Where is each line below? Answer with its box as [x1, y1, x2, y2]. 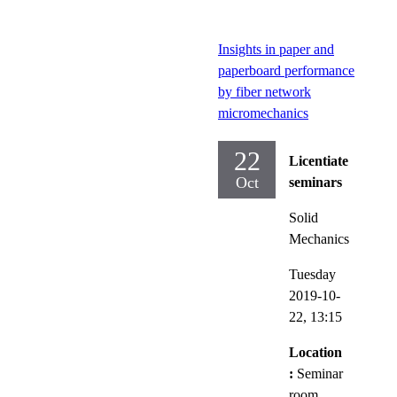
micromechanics [218, 105, 308, 121]
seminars [289, 174, 342, 190]
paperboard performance [218, 62, 354, 78]
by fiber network [218, 83, 311, 99]
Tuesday [289, 266, 336, 282]
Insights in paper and [218, 41, 334, 57]
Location [289, 344, 342, 360]
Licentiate [289, 152, 348, 168]
